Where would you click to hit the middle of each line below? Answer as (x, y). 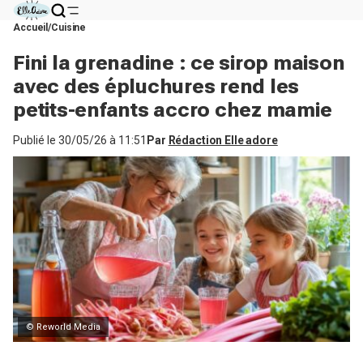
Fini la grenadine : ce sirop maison (179, 63)
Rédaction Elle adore (223, 140)
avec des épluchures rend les (156, 86)
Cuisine (69, 28)
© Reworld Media (63, 327)
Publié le (36, 140)
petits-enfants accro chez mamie (173, 110)
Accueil (31, 28)
